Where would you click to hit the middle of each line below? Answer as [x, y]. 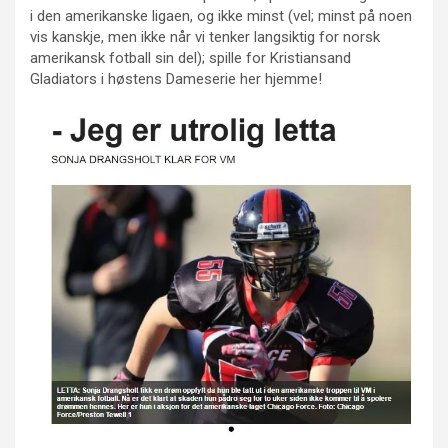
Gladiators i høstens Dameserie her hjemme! [176, 78]
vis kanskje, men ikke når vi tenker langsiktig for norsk [205, 36]
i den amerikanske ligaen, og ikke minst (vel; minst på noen [221, 15]
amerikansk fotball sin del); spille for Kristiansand [190, 57]
